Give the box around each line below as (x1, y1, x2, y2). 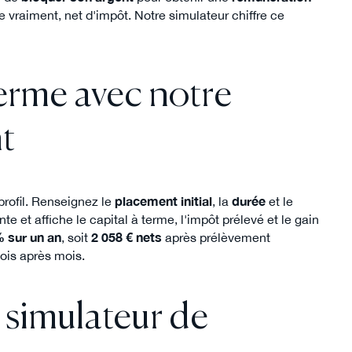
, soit (61, 230, 91, 245)
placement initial (115, 194, 212, 209)
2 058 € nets (91, 230, 162, 245)
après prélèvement (162, 230, 270, 245)
